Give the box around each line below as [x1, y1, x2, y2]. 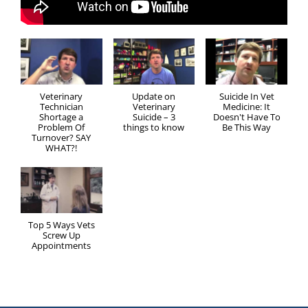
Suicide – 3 [132, 110, 175, 123]
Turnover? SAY [32, 131, 91, 144]
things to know [123, 120, 185, 133]
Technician [39, 100, 83, 113]
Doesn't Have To [212, 110, 280, 123]
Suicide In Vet [219, 89, 274, 102]
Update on [132, 89, 176, 102]
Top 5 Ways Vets [27, 218, 95, 231]
